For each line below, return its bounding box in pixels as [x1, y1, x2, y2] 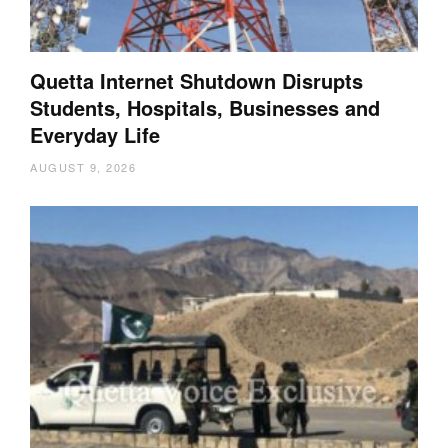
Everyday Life [30, 120, 160, 149]
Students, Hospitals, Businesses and [30, 93, 380, 122]
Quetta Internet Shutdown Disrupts [30, 66, 363, 95]
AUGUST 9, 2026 [30, 159, 136, 175]
